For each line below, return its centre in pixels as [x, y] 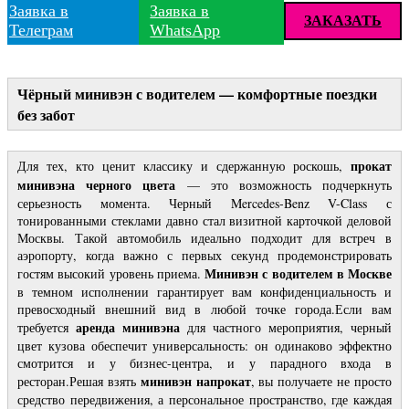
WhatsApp [185, 31]
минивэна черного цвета [97, 184]
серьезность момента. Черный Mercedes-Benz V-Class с [204, 203]
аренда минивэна [128, 327]
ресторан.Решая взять [79, 381]
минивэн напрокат [195, 381]
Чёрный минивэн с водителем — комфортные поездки [197, 94]
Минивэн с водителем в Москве [298, 273]
